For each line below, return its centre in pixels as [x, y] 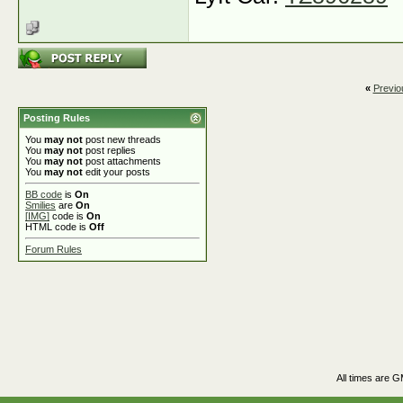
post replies [109, 150]
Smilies [40, 205]
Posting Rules [57, 118]
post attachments [122, 161]
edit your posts [116, 172]
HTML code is [57, 227]
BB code [44, 194]
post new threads [122, 139]
